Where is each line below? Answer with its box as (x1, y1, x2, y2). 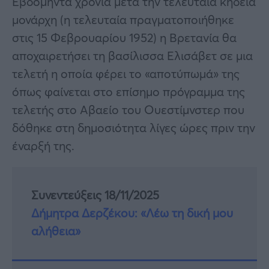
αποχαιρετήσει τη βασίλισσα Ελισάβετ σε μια (12, 47, 253, 64)
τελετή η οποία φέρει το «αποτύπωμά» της (12, 65, 240, 82)
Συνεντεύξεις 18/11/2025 (31, 186, 159, 203)
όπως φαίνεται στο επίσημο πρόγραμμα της (12, 83, 245, 100)
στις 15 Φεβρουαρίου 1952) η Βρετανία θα (12, 29, 237, 46)
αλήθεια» (31, 222, 80, 239)
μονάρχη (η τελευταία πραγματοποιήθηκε (12, 11, 234, 28)
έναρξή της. (12, 137, 74, 154)
